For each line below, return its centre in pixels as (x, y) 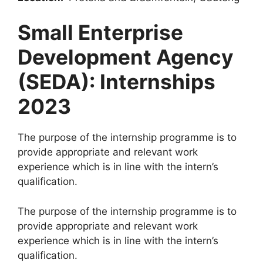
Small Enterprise (100, 33)
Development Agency (126, 57)
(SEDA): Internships (117, 82)
